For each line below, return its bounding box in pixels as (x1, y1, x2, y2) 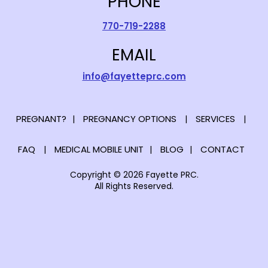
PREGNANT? (16, 112, 66, 126)
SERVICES (196, 112, 235, 126)
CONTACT (200, 143, 245, 156)
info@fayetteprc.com (82, 69, 186, 83)
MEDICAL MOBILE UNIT (54, 143, 144, 156)
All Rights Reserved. (95, 180, 173, 193)
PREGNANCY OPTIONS (83, 112, 176, 126)
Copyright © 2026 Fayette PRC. (69, 169, 199, 181)
